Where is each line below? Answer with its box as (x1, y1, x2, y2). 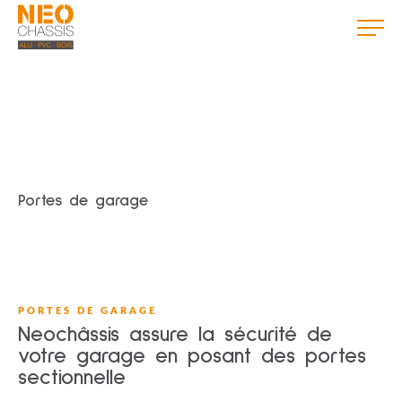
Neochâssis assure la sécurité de (18, 324, 332, 345)
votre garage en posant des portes (18, 345, 366, 367)
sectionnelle (18, 367, 126, 389)
